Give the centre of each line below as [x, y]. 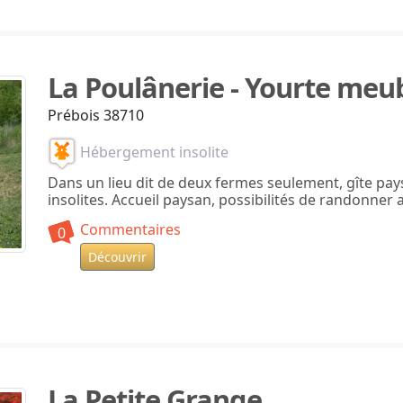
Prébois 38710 [95, 115]
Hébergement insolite [152, 152]
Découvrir [117, 256]
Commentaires [130, 229]
